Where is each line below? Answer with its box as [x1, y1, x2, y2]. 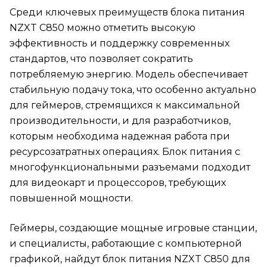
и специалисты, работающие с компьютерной [10, 238, 242, 250]
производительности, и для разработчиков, [10, 115, 231, 127]
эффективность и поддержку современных [10, 38, 229, 49]
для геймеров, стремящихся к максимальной [10, 100, 240, 111]
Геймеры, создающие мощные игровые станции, [10, 222, 257, 234]
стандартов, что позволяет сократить [10, 53, 193, 65]
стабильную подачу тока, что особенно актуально [10, 84, 256, 96]
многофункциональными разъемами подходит [10, 162, 250, 173]
